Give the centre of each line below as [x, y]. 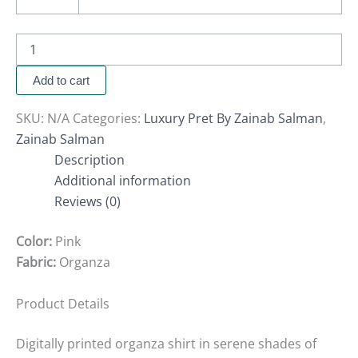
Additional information [123, 181]
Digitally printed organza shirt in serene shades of [166, 343]
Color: [34, 242]
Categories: [108, 119]
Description [89, 160]
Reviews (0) [88, 202]
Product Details [63, 303]
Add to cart [61, 81]
